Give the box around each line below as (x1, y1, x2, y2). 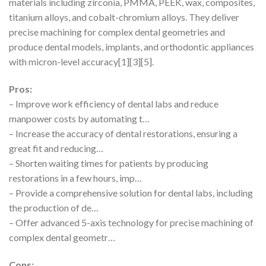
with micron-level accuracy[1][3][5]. (9, 56, 154, 68)
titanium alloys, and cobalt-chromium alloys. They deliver (9, 11, 239, 23)
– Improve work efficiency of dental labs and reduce (9, 97, 218, 109)
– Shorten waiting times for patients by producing (9, 157, 208, 169)
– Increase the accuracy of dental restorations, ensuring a (9, 127, 237, 139)
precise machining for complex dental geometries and (9, 26, 225, 38)
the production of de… (9, 201, 99, 213)
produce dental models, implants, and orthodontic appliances (9, 41, 254, 53)
